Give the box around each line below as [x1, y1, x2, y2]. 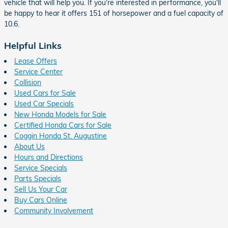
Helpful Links [4, 39, 62, 51]
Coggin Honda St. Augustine [14, 131, 107, 140]
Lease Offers [14, 56, 57, 66]
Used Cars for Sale [14, 89, 76, 98]
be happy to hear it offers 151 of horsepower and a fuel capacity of [4, 8, 223, 18]
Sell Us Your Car [14, 185, 67, 194]
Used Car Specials [14, 99, 74, 108]
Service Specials [14, 163, 67, 173]
